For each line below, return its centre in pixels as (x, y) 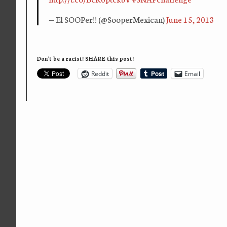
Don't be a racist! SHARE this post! (85, 59)
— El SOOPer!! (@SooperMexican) (107, 19)
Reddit (100, 73)
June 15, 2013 (190, 19)
